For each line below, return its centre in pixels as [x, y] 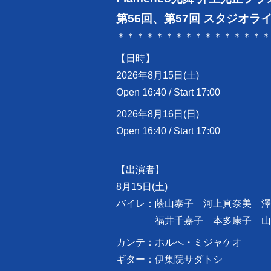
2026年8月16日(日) [158, 114]
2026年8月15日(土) [158, 76]
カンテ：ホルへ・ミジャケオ [179, 243]
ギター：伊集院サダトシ [169, 260]
